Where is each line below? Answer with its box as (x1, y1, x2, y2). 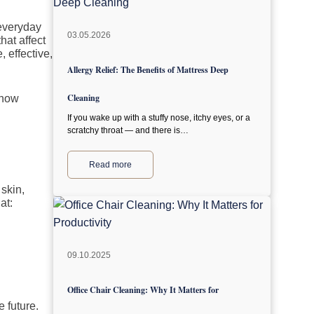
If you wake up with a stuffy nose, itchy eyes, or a (67, 113, 250, 123)
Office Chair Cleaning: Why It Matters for (67, 284, 219, 296)
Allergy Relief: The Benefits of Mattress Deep (67, 64, 228, 76)
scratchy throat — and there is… (67, 125, 189, 135)
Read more (89, 160, 132, 170)
